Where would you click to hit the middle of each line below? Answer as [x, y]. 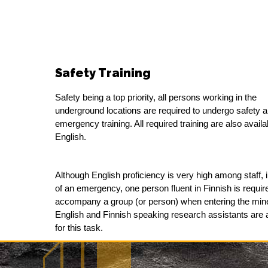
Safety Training [103, 73]
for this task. [79, 228]
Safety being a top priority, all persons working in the [156, 97]
